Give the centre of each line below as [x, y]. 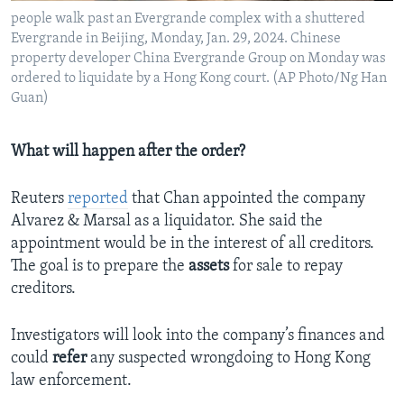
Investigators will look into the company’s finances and [198, 336]
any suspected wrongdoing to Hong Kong [229, 359]
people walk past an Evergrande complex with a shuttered [188, 19]
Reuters [39, 199]
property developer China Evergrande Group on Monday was [198, 59]
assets [209, 267]
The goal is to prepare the [100, 267]
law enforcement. [71, 381]
